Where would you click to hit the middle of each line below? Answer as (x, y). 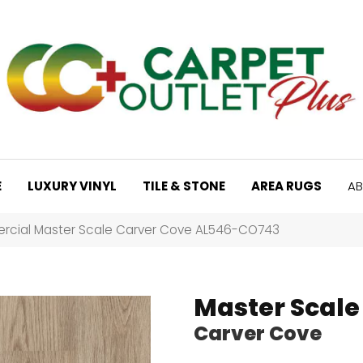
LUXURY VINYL (72, 186)
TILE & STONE (184, 186)
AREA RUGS (286, 186)
